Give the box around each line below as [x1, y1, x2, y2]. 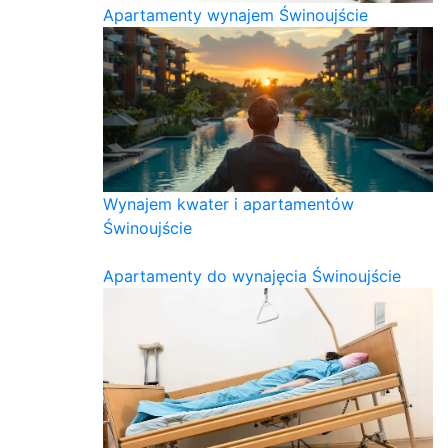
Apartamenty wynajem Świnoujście [103, 4, 368, 25]
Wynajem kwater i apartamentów [103, 193, 354, 214]
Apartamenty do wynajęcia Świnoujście [103, 265, 401, 286]
